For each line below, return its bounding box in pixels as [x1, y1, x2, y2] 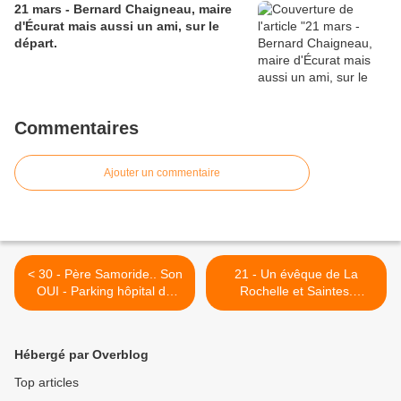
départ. [14, 36, 57, 51]
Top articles [14, 375, 79, 390]
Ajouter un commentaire [104, 166, 220, 180]
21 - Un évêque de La [235, 267, 358, 282]
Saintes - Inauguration [42, 301, 167, 316]
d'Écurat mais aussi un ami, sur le [14, 19, 219, 34]
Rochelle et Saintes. [240, 284, 353, 299]
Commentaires [14, 118, 139, 139]
